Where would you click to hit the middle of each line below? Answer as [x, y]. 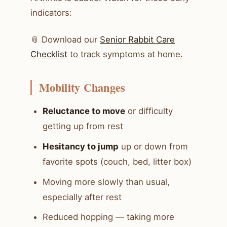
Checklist [49, 54]
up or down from [153, 147]
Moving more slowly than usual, [106, 182]
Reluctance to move [84, 111]
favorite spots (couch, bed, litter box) [117, 162]
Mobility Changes [82, 87]
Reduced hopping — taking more [108, 217]
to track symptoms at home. [125, 54]
